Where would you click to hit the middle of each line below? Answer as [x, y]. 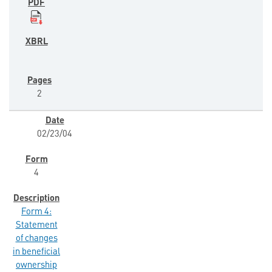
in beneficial [36, 253]
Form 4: [36, 212]
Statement [36, 226]
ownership [36, 266]
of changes [36, 239]
